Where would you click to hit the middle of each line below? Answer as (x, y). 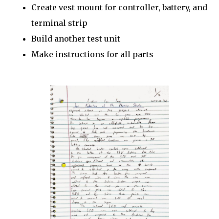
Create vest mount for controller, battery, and (119, 7)
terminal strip (59, 23)
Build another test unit (76, 39)
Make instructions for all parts (92, 54)
